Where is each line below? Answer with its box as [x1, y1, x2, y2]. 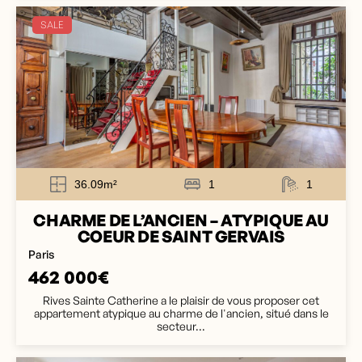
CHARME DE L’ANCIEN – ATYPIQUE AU [33, 210, 329, 230]
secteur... [157, 319, 205, 333]
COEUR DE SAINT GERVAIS [77, 226, 285, 246]
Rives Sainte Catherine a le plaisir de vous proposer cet [43, 293, 319, 307]
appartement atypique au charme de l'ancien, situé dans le [33, 306, 329, 320]
